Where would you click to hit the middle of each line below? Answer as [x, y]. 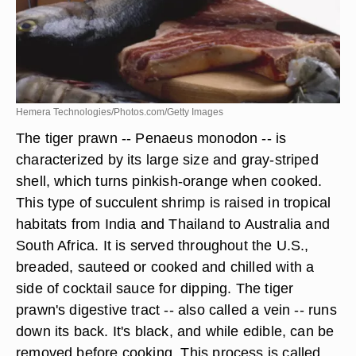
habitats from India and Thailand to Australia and [173, 224]
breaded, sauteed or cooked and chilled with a [165, 267]
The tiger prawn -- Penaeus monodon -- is [151, 138]
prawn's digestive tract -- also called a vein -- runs [176, 310]
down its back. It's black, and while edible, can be [175, 331]
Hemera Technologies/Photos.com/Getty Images [120, 112]
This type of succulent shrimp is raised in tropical [174, 202]
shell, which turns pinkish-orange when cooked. [169, 181]
